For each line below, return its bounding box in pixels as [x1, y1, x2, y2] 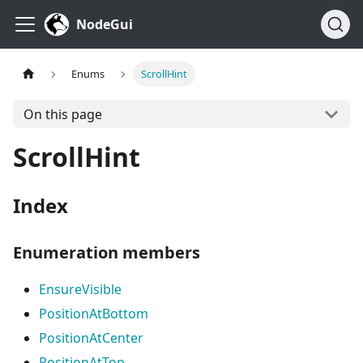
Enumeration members [13, 241, 200, 263]
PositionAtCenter [39, 329, 143, 347]
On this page [23, 105, 102, 123]
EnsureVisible [39, 280, 122, 298]
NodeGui [76, 15, 133, 33]
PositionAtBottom [39, 305, 148, 322]
